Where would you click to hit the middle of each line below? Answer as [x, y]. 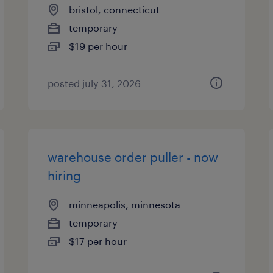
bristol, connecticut [115, 9]
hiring [65, 175]
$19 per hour [98, 46]
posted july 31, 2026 [94, 83]
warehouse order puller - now [133, 157]
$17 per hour [98, 241]
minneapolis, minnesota [125, 204]
